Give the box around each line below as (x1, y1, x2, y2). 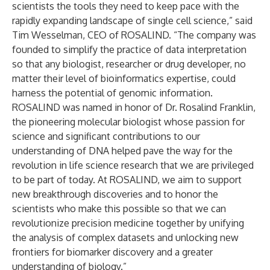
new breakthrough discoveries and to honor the (12, 188, 218, 200)
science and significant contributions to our (12, 130, 200, 142)
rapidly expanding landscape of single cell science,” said (12, 14, 253, 27)
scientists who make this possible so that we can (12, 202, 226, 215)
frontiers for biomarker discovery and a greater (12, 246, 213, 258)
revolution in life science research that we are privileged (12, 159, 254, 171)
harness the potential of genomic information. (12, 87, 213, 99)
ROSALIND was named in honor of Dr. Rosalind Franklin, (12, 101, 256, 113)
